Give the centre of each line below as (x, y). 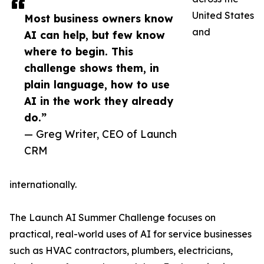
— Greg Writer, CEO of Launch (100, 134)
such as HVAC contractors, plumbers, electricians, (121, 251)
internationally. (43, 185)
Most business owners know (99, 19)
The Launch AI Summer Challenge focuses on (113, 218)
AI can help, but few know (95, 35)
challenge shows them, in (92, 68)
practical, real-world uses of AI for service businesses (131, 234)
